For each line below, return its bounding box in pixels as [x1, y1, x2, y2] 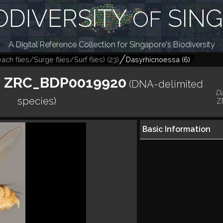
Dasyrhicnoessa [126, 55, 180, 64]
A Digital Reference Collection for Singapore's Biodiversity [8, 40, 215, 49]
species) [17, 95, 56, 108]
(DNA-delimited [129, 78, 204, 91]
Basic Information [142, 124, 211, 134]
